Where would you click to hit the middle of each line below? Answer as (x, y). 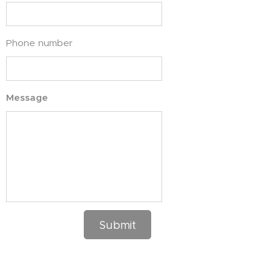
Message (27, 97)
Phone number (39, 43)
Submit (118, 225)
